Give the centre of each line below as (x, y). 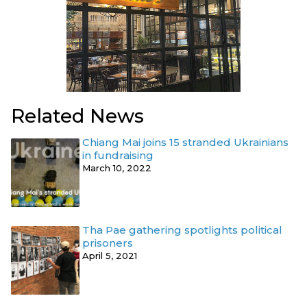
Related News (77, 115)
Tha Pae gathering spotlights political (182, 230)
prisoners (108, 243)
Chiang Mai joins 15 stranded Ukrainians (185, 142)
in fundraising (118, 155)
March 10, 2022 (117, 168)
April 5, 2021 (110, 255)
